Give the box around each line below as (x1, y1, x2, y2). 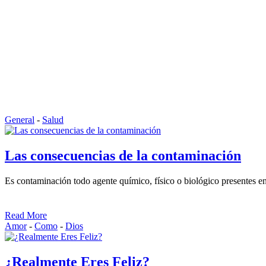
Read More (5, 210, 47, 220)
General (5, 115, 34, 125)
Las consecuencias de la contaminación (5, 147, 241, 163)
